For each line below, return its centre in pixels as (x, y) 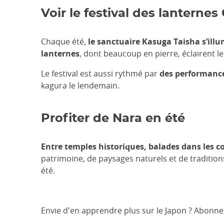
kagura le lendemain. (80, 85)
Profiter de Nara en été (113, 118)
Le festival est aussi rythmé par (100, 73)
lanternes (60, 53)
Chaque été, (63, 41)
